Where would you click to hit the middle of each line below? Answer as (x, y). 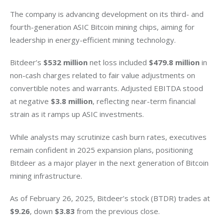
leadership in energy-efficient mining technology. (93, 40)
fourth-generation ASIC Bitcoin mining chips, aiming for (103, 27)
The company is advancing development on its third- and (108, 14)
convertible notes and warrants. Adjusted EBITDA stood (108, 88)
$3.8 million (72, 101)
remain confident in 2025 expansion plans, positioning (103, 150)
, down (42, 211)
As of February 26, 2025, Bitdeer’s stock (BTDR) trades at (110, 198)
